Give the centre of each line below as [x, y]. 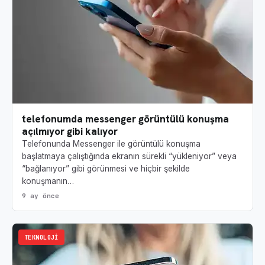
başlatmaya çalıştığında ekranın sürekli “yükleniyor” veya [129, 156]
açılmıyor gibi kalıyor [70, 132]
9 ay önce [41, 196]
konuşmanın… [48, 181]
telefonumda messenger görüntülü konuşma [125, 119]
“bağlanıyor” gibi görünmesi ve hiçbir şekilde [106, 169]
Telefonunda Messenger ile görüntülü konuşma [111, 144]
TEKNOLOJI [41, 237]
